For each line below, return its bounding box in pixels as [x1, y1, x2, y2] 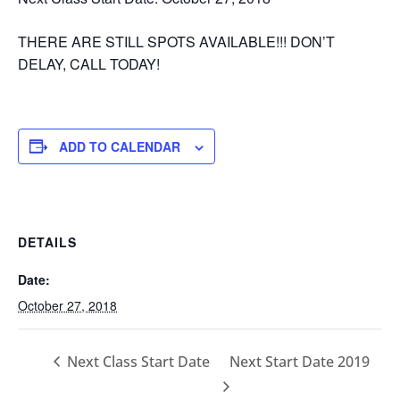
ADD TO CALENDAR [59, 137, 180, 155]
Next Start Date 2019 [229, 351, 370, 371]
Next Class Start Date [63, 351, 210, 371]
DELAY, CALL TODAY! [18, 53, 160, 74]
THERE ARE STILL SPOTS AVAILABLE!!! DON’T [18, 30, 335, 52]
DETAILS [18, 232, 77, 251]
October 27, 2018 [18, 296, 117, 314]
